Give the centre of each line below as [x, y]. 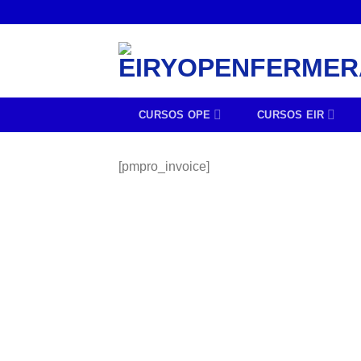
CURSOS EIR [291, 114]
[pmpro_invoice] [164, 166]
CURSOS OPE [175, 114]
